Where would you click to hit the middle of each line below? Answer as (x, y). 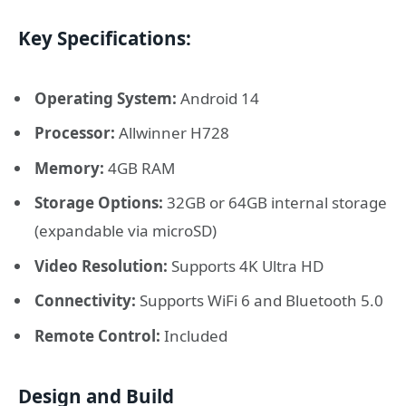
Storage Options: (99, 203)
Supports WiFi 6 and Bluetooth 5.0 (260, 301)
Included (194, 335)
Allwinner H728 (172, 133)
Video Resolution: (101, 266)
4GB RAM (140, 168)
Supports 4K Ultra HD (246, 266)
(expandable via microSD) (126, 231)
